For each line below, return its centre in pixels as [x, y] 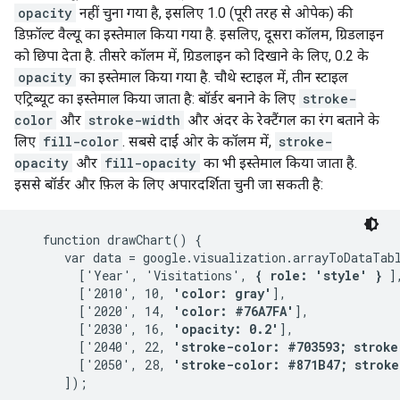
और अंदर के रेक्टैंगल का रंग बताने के [282, 120]
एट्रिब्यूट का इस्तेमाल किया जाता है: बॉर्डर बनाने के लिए [157, 99]
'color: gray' [223, 293]
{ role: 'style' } [318, 275]
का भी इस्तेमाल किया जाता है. [279, 163]
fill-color [81, 142]
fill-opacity [150, 163]
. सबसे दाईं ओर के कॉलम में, [199, 142]
